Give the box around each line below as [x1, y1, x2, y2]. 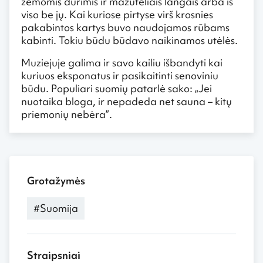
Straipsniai [27, 248, 80, 262]
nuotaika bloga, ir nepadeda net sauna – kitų [21, 94, 232, 108]
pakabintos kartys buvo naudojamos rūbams [21, 20, 230, 34]
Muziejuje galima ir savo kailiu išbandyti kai [21, 55, 222, 69]
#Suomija [33, 201, 78, 215]
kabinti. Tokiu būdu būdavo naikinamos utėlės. [21, 33, 238, 47]
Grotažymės [27, 173, 85, 187]
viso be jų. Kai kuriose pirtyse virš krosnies [21, 7, 213, 21]
